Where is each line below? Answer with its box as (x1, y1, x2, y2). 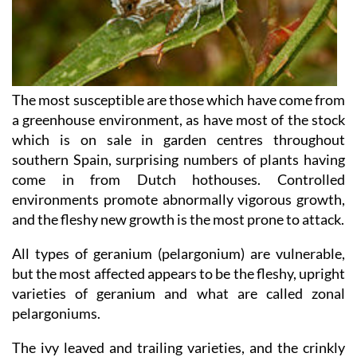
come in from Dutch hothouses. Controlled (12, 198, 345, 216)
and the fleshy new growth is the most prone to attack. (12, 237, 344, 256)
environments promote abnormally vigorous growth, (12, 218, 345, 236)
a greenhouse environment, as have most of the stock (12, 138, 345, 156)
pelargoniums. (12, 331, 100, 350)
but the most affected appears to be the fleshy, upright (12, 292, 345, 310)
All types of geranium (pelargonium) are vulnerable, (12, 272, 345, 290)
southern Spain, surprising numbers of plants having (12, 178, 345, 196)
